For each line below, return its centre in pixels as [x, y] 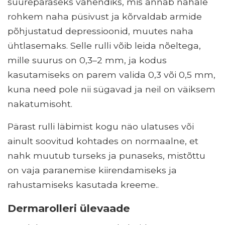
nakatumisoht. [40, 104]
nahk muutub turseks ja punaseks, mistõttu [106, 156]
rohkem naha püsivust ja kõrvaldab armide [105, 17]
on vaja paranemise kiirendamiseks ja [92, 170]
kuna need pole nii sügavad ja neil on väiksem [111, 89]
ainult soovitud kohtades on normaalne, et [103, 141]
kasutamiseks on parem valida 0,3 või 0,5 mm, [111, 75]
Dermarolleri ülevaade [69, 208]
